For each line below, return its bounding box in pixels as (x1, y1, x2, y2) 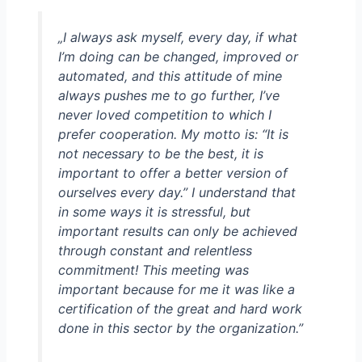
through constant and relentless (57, 242, 252, 259)
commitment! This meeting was (57, 261, 249, 278)
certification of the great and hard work (57, 300, 302, 317)
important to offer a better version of (57, 164, 288, 181)
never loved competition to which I (57, 106, 271, 123)
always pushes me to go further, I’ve (57, 86, 280, 103)
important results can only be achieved (57, 222, 297, 239)
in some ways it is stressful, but (57, 203, 250, 220)
